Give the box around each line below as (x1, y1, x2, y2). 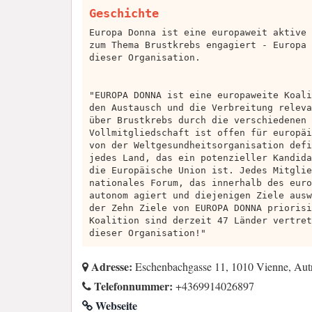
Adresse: (88, 258, 132, 275)
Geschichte (89, 6, 159, 21)
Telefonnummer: (91, 278, 173, 295)
